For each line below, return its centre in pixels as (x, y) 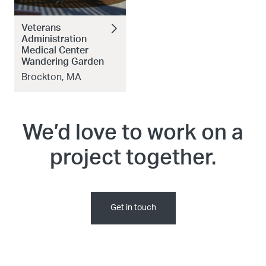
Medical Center (55, 50)
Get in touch (133, 208)
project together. (133, 158)
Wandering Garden (63, 61)
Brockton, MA (51, 77)
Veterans (41, 28)
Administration (54, 39)
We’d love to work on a (133, 133)
